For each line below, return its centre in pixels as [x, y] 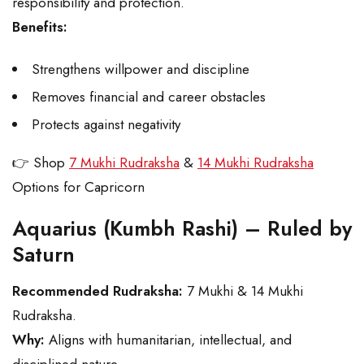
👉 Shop [41, 163]
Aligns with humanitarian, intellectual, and [168, 340]
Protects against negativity [108, 125]
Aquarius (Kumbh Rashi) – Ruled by [182, 229]
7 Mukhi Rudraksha [124, 163]
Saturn [43, 255]
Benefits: [40, 27]
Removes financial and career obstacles [149, 97]
